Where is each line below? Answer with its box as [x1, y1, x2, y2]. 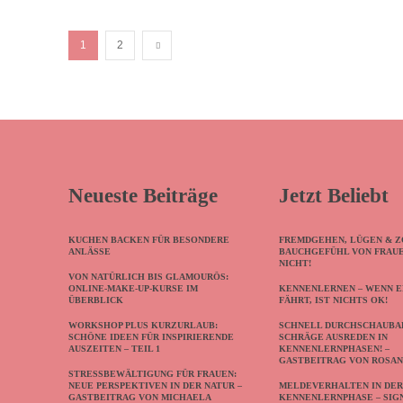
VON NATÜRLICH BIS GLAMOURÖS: [68, 271, 228, 282]
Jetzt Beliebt [279, 184, 390, 207]
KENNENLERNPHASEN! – [279, 343, 390, 354]
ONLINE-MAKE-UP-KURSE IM [68, 282, 198, 293]
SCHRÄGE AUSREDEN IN [279, 331, 389, 342]
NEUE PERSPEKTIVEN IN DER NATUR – [68, 380, 242, 390]
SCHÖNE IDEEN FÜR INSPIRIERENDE [68, 331, 234, 342]
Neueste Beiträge [68, 184, 218, 207]
